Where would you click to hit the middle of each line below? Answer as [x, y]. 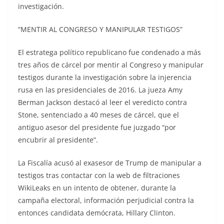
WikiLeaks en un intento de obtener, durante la [97, 187]
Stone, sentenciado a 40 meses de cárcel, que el [98, 114]
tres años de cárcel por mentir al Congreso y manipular [111, 64]
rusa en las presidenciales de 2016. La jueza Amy [100, 89]
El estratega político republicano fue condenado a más [109, 52]
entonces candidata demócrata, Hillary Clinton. [97, 212]
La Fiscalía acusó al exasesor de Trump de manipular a [110, 162]
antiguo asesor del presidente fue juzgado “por [97, 127]
